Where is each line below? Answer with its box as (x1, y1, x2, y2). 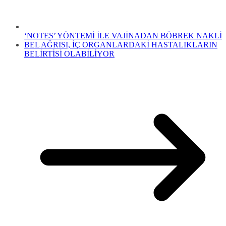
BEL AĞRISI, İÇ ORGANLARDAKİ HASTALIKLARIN (24, 40, 217, 49)
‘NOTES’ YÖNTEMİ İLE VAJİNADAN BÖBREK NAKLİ (24, 31, 222, 40)
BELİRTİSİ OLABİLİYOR (24, 49, 115, 59)
